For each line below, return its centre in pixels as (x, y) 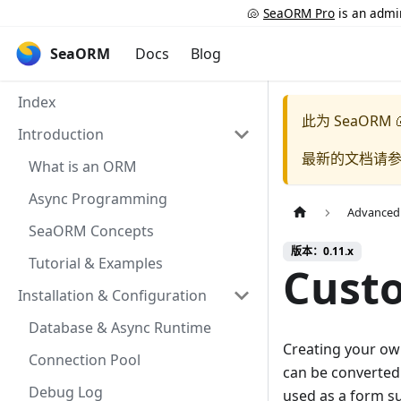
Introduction (61, 134)
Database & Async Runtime (120, 328)
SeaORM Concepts (91, 231)
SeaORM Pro (299, 13)
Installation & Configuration (112, 295)
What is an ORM (83, 166)
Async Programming (98, 199)
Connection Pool (85, 360)
